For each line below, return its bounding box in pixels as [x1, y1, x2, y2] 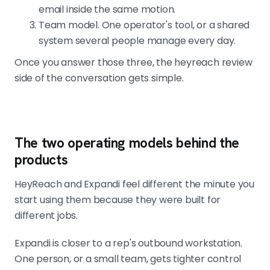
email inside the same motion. [39, 2, 176, 17]
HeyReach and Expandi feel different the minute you [14, 177, 254, 192]
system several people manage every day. [39, 34, 236, 48]
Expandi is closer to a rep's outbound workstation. [14, 236, 242, 251]
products [14, 151, 68, 169]
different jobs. [14, 209, 78, 223]
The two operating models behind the [14, 134, 239, 152]
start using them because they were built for [14, 193, 221, 207]
